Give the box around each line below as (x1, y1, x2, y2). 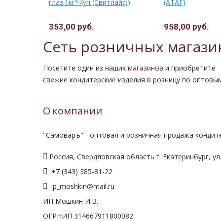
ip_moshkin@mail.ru (49, 181, 114, 191)
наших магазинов (105, 63, 163, 73)
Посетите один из (43, 63, 105, 73)
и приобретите (163, 63, 216, 73)
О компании (43, 105, 102, 117)
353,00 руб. (49, 21, 94, 32)
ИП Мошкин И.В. (43, 196, 98, 206)
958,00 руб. (164, 21, 209, 32)
